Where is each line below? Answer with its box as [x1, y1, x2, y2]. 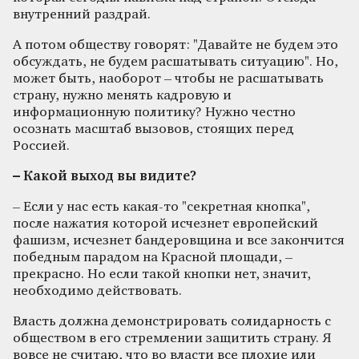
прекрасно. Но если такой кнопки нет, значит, [13, 267, 311, 281]
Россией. [13, 139, 70, 153]
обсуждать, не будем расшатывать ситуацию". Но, [13, 54, 338, 69]
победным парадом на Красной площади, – [13, 250, 292, 264]
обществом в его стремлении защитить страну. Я [13, 331, 331, 345]
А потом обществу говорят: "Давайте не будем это [13, 38, 338, 52]
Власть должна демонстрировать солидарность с [13, 314, 331, 329]
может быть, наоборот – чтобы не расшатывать [13, 71, 324, 86]
